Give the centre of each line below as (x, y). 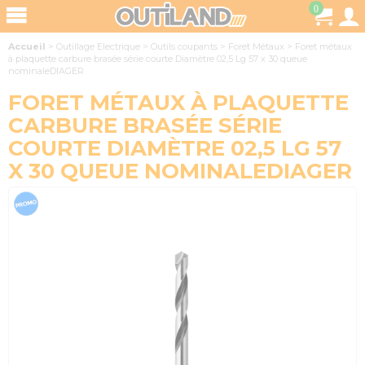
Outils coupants (184, 46)
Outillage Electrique (98, 46)
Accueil (27, 46)
